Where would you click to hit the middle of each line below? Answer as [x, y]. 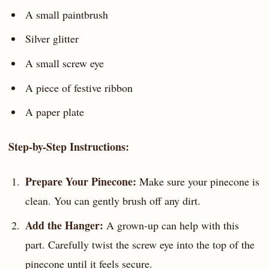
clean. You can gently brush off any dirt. [113, 200]
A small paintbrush [66, 14]
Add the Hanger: [64, 225]
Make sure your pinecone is [198, 181]
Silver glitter [52, 39]
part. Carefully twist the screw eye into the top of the [140, 244]
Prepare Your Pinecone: [80, 181]
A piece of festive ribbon [79, 87]
